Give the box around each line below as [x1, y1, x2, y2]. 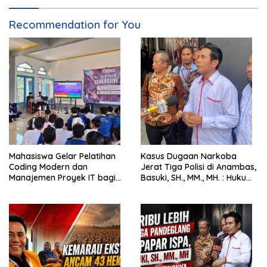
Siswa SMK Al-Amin [9, 183, 83, 194]
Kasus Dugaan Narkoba [141, 151, 237, 162]
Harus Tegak [141, 183, 191, 194]
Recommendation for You [9, 18, 141, 32]
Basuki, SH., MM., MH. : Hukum [141, 172, 254, 184]
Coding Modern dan [9, 162, 88, 173]
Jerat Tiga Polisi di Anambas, [141, 162, 256, 173]
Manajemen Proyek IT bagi [9, 172, 116, 184]
